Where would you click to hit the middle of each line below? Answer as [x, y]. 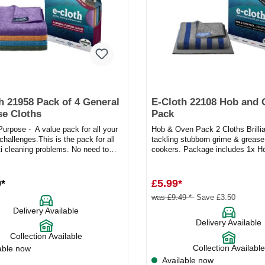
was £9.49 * [173, 198]
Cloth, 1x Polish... [182, 160]
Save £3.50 [216, 198]
